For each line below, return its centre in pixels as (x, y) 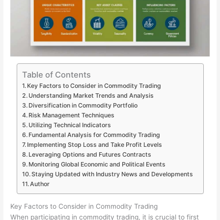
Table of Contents (56, 74)
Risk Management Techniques (71, 115)
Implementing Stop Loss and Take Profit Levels (94, 145)
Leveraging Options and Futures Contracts (90, 155)
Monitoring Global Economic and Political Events (97, 165)
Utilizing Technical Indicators (69, 125)
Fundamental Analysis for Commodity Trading (94, 135)
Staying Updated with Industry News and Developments (112, 174)
